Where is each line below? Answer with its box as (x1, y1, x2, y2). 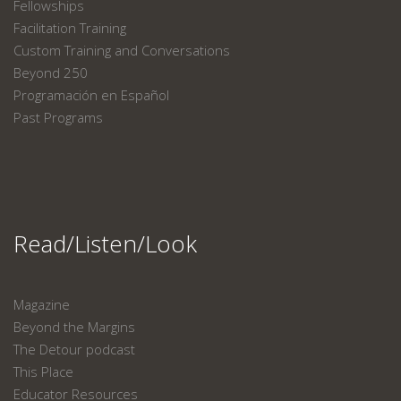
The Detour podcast (13, 340, 135, 358)
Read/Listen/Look (13, 227, 197, 260)
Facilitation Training (13, 19, 126, 37)
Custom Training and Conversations (13, 41, 230, 59)
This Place (13, 363, 73, 380)
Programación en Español (13, 86, 169, 104)
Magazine (13, 295, 70, 313)
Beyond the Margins (13, 318, 135, 336)
